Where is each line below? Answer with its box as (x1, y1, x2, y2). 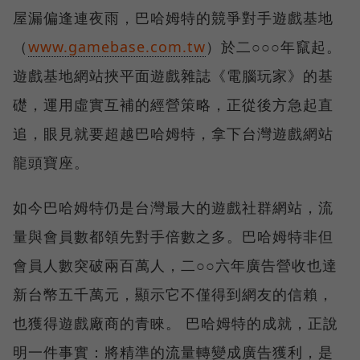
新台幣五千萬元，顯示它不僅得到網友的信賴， (13, 284, 333, 304)
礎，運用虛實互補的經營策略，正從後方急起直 (13, 94, 333, 114)
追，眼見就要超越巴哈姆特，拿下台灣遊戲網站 (13, 123, 333, 143)
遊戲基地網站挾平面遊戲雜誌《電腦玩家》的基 (13, 65, 333, 85)
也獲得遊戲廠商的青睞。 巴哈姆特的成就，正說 (13, 313, 338, 333)
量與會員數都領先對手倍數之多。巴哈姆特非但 (13, 226, 333, 246)
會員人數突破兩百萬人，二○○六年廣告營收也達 (13, 255, 337, 275)
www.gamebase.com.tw (28, 36, 206, 56)
